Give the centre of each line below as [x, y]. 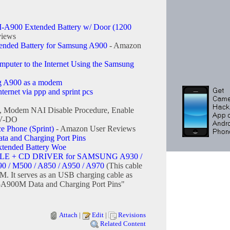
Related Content [123, 224]
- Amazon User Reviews [95, 129]
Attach [68, 215]
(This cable [123, 166]
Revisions [132, 215]
